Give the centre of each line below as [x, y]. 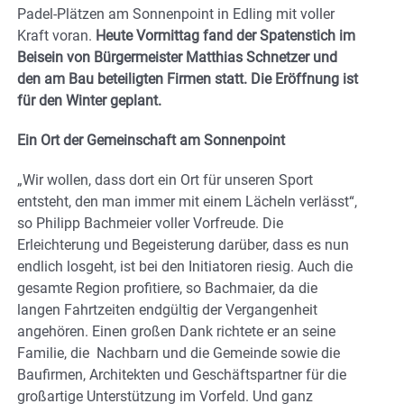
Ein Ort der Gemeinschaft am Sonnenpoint [151, 140]
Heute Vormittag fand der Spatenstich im [225, 35]
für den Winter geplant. [89, 100]
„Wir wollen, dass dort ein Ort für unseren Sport [165, 179]
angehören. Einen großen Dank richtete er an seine [176, 331]
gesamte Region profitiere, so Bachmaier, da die [167, 288]
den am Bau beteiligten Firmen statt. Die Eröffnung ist [188, 78]
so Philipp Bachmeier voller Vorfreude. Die [150, 223]
